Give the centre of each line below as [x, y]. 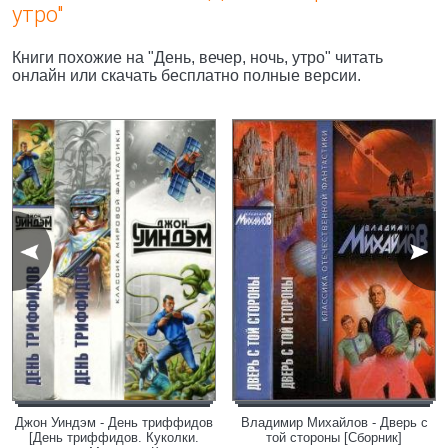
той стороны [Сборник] [334, 437]
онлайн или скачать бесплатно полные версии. [186, 75]
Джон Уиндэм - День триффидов [114, 422]
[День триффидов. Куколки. [114, 437]
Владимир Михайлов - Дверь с [334, 422]
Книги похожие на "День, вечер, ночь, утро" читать [197, 57]
